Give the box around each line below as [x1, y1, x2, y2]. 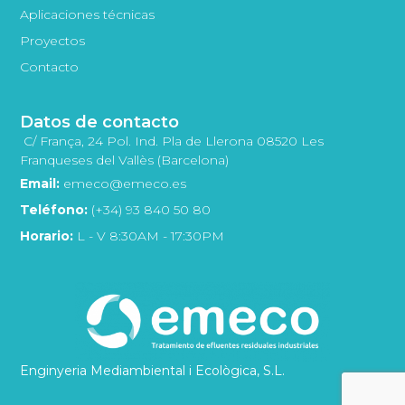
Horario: [20, 227, 74, 244]
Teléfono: [20, 201, 89, 218]
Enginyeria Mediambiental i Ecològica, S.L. [20, 363, 286, 380]
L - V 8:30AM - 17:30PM [73, 227, 225, 244]
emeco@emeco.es [60, 174, 187, 192]
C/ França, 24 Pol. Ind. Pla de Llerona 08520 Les [24, 132, 325, 149]
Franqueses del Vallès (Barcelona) [20, 151, 230, 168]
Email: [20, 174, 61, 192]
